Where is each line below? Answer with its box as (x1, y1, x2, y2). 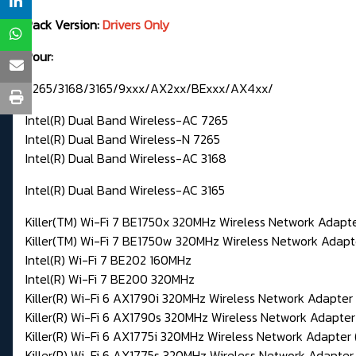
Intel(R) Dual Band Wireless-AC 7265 (25, 110, 228, 130)
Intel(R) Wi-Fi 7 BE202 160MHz (25, 250, 192, 270)
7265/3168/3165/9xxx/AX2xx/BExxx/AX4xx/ (25, 79, 273, 99)
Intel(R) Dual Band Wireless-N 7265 (25, 130, 220, 149)
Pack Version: (25, 15, 103, 35)
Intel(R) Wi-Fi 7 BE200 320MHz (25, 269, 195, 289)
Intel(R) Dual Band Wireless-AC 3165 (25, 180, 225, 200)
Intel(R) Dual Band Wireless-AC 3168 (25, 149, 226, 168)
